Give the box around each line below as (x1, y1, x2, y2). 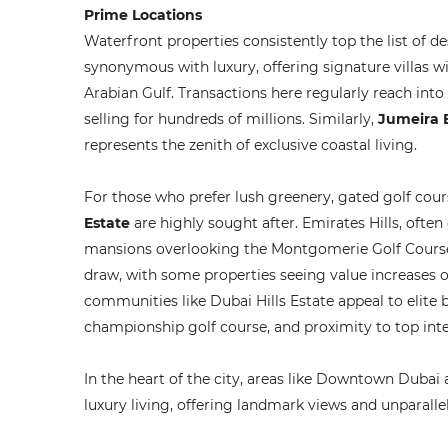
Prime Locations (84, 6, 202, 24)
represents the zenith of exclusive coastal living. (84, 136, 417, 154)
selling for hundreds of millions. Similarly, (84, 110, 378, 128)
